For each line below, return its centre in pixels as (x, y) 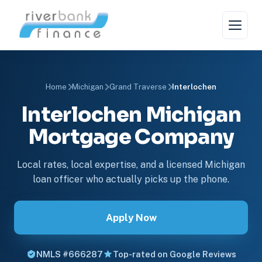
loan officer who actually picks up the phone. (131, 179)
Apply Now (131, 218)
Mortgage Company (131, 137)
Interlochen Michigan (131, 115)
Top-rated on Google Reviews (174, 254)
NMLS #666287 (69, 254)
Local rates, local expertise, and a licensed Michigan (131, 165)
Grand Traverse (138, 87)
